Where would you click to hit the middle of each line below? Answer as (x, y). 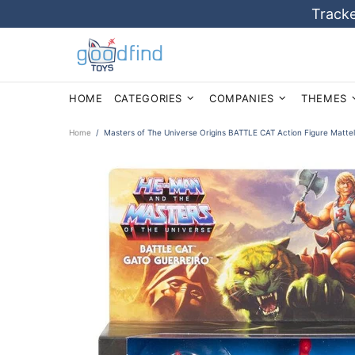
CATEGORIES (148, 98)
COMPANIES (242, 98)
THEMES (324, 98)
